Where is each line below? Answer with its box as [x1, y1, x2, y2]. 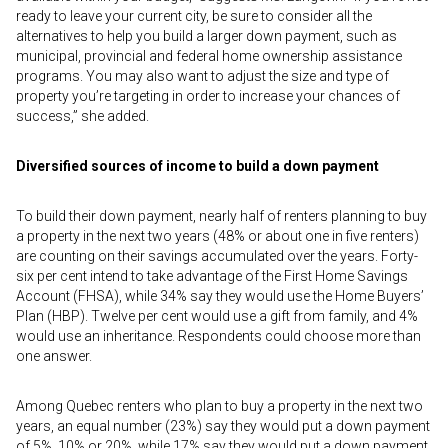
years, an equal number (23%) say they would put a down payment [16, 418, 430, 434]
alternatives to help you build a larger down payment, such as [16, 28, 397, 44]
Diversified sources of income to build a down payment [16, 158, 379, 174]
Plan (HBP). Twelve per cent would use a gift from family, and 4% [16, 308, 418, 324]
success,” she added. [16, 108, 149, 124]
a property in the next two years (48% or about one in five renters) [16, 228, 419, 244]
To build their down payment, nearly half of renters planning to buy [16, 208, 427, 224]
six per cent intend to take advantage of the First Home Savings [16, 268, 408, 284]
